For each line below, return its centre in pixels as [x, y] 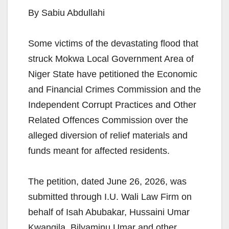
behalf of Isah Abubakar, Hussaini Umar [109, 212]
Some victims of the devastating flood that [113, 44]
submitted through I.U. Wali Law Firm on [110, 197]
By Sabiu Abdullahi [66, 13]
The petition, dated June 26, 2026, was [107, 182]
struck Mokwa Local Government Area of [111, 59]
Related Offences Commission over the [108, 120]
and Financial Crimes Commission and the [114, 90]
